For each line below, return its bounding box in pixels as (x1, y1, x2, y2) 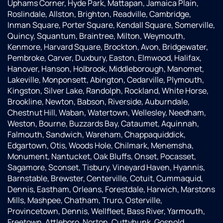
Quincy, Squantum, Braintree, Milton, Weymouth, (7, 30, 185, 41)
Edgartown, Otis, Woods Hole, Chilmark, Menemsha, (7, 139, 194, 151)
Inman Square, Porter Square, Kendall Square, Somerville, (7, 19, 215, 30)
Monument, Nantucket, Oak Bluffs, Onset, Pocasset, (7, 150, 196, 162)
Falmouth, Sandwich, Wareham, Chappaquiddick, (7, 128, 186, 140)
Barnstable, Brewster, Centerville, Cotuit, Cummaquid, (7, 172, 203, 184)
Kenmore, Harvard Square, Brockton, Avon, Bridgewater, (7, 41, 208, 52)
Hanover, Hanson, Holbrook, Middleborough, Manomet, (7, 63, 204, 74)
